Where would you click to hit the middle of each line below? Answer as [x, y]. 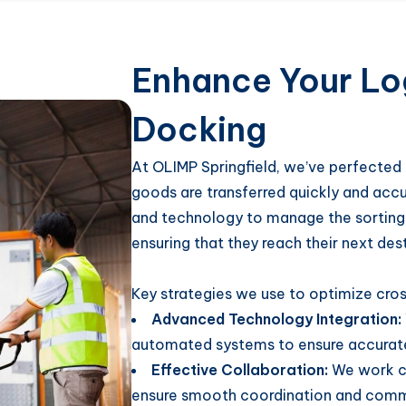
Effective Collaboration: [240, 370]
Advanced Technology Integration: [276, 319]
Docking [199, 130]
